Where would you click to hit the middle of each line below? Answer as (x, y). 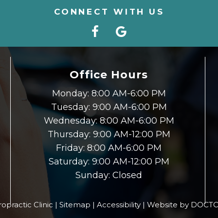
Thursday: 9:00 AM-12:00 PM (109, 134)
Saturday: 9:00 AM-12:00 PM (109, 161)
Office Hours (109, 74)
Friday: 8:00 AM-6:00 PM (109, 148)
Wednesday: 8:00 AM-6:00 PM (109, 120)
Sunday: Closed (109, 175)
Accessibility (119, 205)
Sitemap (75, 205)
